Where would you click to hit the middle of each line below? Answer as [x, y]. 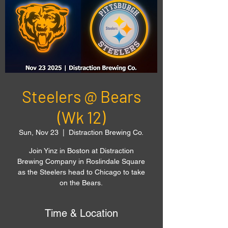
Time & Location [81, 213]
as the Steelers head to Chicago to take [81, 172]
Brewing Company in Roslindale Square [81, 161]
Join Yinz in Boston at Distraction [81, 151]
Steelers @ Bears [81, 96]
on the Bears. [81, 183]
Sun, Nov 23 [39, 132]
